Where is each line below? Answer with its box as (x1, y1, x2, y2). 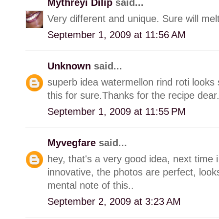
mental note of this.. (47, 179, 134, 191)
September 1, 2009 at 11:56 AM (47, 29, 186, 40)
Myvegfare (47, 137, 99, 148)
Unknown (47, 60, 94, 71)
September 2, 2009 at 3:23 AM (47, 196, 181, 207)
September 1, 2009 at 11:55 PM (47, 106, 186, 117)
